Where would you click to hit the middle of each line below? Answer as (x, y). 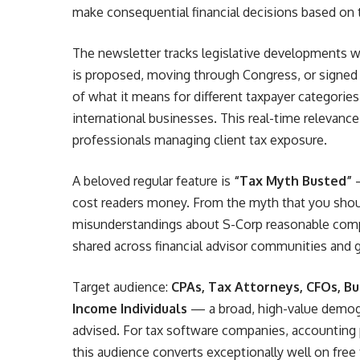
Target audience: (122, 287)
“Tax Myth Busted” (293, 181)
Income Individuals (130, 309)
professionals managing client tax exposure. (200, 140)
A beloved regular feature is (153, 181)
